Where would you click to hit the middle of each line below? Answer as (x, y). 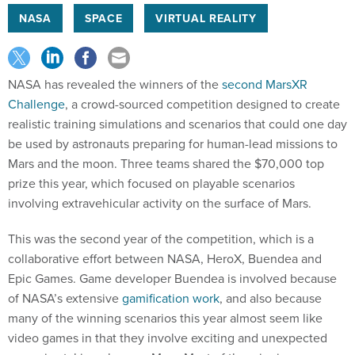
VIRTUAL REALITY (206, 18)
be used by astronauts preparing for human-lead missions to (173, 143)
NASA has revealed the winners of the (115, 84)
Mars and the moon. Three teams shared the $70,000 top (166, 163)
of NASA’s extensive (65, 298)
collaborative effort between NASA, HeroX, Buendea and (165, 258)
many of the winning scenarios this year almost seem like (165, 317)
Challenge (36, 103)
